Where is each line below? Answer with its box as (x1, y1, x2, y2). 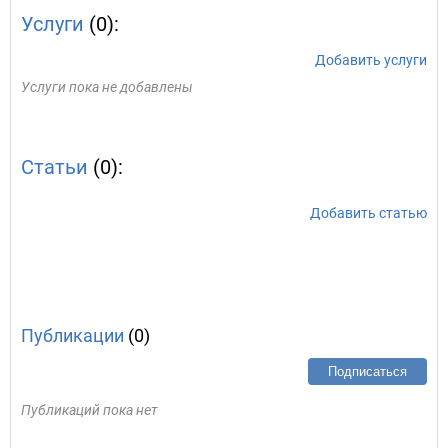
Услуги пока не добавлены (21, 79, 193, 95)
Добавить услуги (315, 52, 427, 68)
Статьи (21, 155, 88, 179)
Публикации (21, 325, 124, 346)
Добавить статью (310, 205, 427, 221)
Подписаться (328, 364, 407, 379)
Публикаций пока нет (21, 402, 158, 418)
